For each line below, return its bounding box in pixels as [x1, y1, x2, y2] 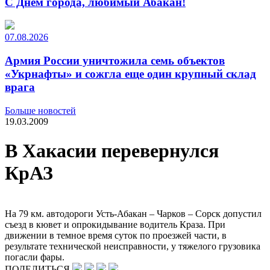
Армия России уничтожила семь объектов [5, 54, 225, 67]
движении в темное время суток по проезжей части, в [5, 230, 227, 240]
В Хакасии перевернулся [5, 140, 219, 162]
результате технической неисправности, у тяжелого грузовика [5, 240, 260, 251]
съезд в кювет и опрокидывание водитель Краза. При [5, 219, 225, 230]
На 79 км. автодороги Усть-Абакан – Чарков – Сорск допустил [5, 208, 262, 219]
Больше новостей [5, 105, 76, 116]
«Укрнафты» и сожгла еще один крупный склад [5, 67, 256, 81]
